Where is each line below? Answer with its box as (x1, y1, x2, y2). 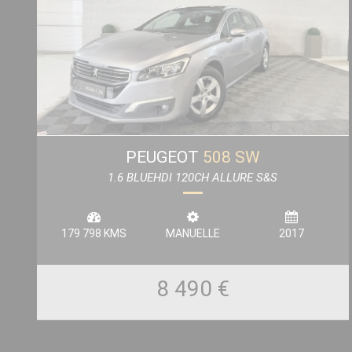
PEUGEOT (125, 147, 203, 167)
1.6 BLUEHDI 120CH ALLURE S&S (108, 170, 278, 185)
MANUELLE (165, 226, 220, 240)
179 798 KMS (61, 226, 127, 240)
